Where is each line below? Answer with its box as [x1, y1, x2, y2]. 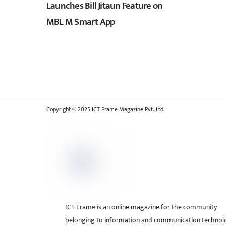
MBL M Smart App [46, 14, 115, 30]
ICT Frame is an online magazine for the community [65, 201, 217, 213]
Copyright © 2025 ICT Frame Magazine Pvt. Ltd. [46, 104, 167, 116]
